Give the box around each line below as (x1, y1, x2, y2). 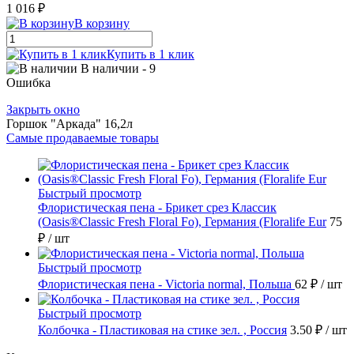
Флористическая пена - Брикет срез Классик (38, 201, 277, 215)
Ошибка (6, 76, 51, 90)
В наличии (81, 62, 139, 76)
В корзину (74, 17, 130, 31)
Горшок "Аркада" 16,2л (6, 117, 133, 131)
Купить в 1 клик (107, 47, 194, 62)
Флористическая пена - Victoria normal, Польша (38, 277, 295, 292)
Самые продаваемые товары (6, 131, 159, 145)
